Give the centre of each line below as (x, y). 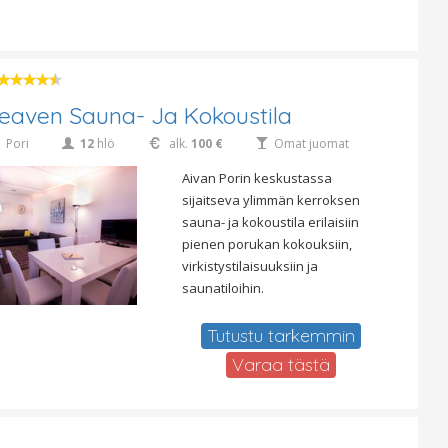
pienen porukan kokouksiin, (266, 244)
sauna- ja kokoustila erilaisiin (270, 222)
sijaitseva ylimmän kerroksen (270, 200)
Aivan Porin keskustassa (256, 178)
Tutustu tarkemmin (280, 336)
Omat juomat (311, 144)
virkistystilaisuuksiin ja (249, 266)
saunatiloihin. (222, 288)
